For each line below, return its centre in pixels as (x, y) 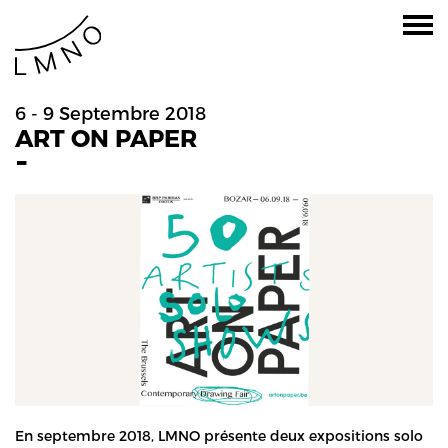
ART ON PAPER (106, 137)
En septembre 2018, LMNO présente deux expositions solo (219, 435)
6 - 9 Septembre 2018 (110, 112)
